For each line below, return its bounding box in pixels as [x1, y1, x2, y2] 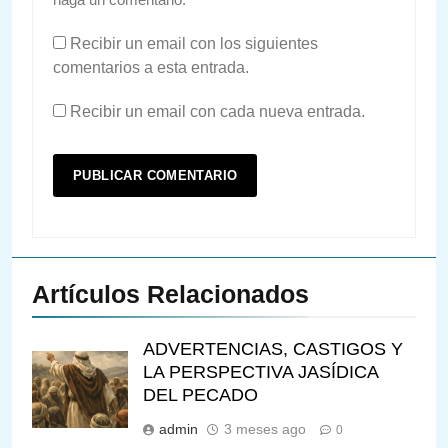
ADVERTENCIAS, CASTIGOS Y [143, 338, 403, 359]
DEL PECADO [143, 384, 258, 405]
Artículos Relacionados [32, 279, 309, 308]
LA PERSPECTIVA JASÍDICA [143, 361, 379, 382]
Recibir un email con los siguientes [70, 34, 318, 52]
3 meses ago [224, 420, 306, 437]
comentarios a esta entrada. [53, 58, 249, 76]
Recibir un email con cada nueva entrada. [70, 102, 365, 120]
